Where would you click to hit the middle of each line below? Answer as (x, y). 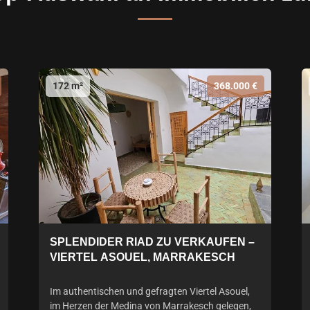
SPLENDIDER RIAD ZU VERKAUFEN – (152, 242)
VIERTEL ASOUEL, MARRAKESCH (143, 257)
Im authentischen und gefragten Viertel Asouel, (150, 291)
